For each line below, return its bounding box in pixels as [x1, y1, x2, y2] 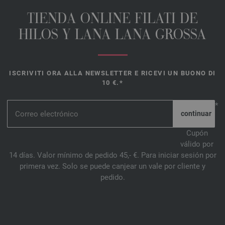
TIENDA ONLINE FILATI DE [27, 13, 198, 28]
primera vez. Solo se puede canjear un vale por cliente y [20, 162, 205, 171]
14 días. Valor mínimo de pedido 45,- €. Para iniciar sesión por [9, 151, 216, 160]
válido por [180, 140, 213, 149]
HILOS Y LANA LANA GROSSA [19, 29, 206, 44]
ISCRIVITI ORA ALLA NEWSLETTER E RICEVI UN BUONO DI [9, 69, 216, 77]
